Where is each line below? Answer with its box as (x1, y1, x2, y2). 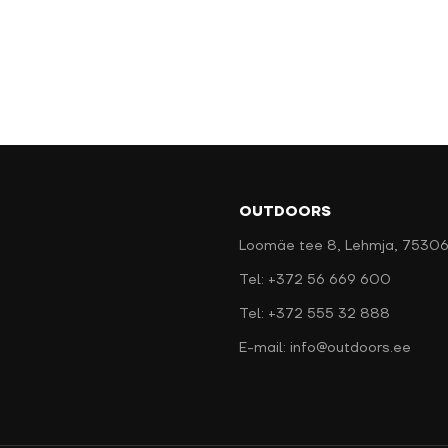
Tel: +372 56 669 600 (239, 271, 391, 289)
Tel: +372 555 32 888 (239, 305, 390, 323)
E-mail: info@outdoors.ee (239, 339, 411, 357)
